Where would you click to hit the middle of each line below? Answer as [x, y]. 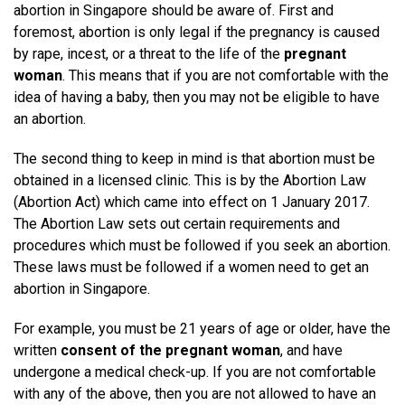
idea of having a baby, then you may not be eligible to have [197, 97]
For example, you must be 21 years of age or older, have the [202, 328]
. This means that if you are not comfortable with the [226, 75]
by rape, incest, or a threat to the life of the [149, 53]
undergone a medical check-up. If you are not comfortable [195, 372]
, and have [311, 350]
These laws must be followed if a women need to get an [191, 267]
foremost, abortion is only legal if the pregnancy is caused [197, 32]
